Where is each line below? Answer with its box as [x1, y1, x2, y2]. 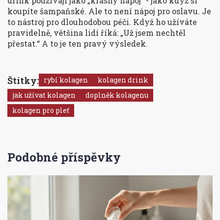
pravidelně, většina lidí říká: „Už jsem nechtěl [7, 27, 186, 38]
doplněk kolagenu [85, 90, 148, 100]
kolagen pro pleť [12, 106, 69, 115]
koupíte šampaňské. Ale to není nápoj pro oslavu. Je [7, 6, 211, 17]
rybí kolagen [44, 75, 88, 85]
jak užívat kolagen [12, 90, 76, 100]
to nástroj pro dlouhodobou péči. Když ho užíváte [7, 17, 197, 27]
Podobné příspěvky [7, 149, 121, 165]
